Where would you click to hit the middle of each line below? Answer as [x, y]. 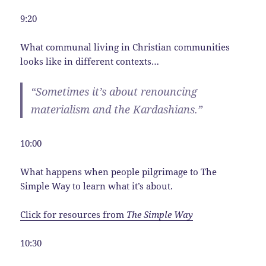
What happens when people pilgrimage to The [119, 171]
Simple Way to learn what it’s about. [97, 186]
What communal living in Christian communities [125, 47]
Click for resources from [72, 214]
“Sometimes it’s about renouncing [114, 91]
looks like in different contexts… [90, 61]
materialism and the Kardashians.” [117, 109]
